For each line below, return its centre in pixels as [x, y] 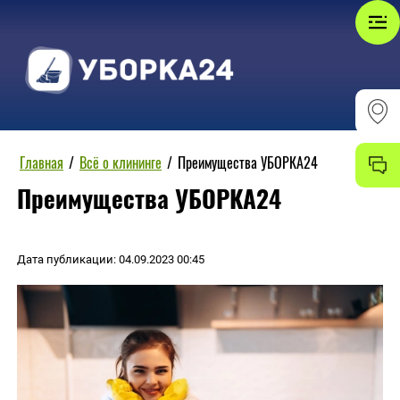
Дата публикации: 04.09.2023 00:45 [110, 259]
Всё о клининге [120, 164]
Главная [41, 164]
